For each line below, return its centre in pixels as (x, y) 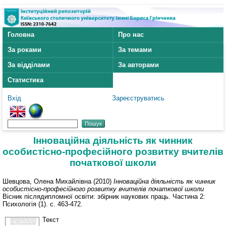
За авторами (138, 65)
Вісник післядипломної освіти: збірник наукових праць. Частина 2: (104, 196)
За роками (24, 50)
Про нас (131, 35)
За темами (135, 50)
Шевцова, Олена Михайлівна (47, 181)
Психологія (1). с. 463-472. (43, 204)
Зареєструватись (138, 98)
